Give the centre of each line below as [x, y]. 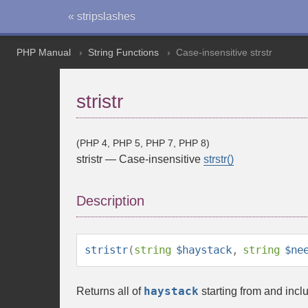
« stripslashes [102, 16]
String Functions [123, 52]
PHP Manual [44, 52]
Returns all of [110, 291]
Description [110, 201]
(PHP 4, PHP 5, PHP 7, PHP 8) [143, 143]
